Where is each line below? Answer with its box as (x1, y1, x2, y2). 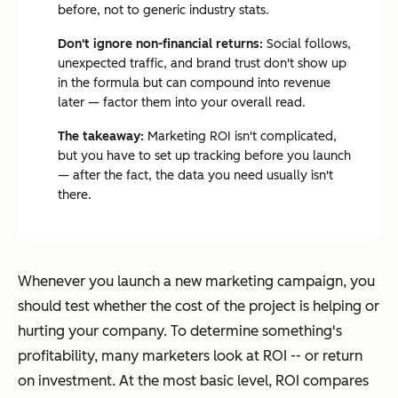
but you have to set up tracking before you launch (58, 148, 351, 163)
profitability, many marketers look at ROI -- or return (18, 347, 362, 364)
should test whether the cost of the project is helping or (18, 298, 379, 314)
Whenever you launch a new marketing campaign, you (18, 273, 375, 290)
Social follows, (263, 36, 351, 52)
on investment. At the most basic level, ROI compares (18, 372, 369, 389)
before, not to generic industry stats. (58, 3, 269, 18)
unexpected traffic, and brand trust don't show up (58, 56, 346, 71)
